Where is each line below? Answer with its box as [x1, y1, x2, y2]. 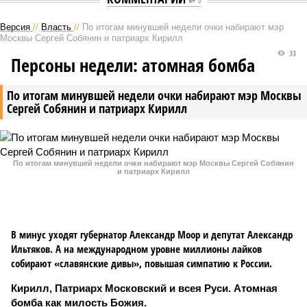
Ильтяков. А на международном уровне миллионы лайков [11, 242, 262, 256]
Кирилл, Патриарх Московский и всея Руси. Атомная [11, 282, 278, 294]
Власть [41, 22, 71, 32]
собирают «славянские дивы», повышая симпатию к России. [11, 256, 272, 270]
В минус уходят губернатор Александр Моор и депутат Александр [11, 228, 293, 241]
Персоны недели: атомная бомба [11, 53, 255, 77]
